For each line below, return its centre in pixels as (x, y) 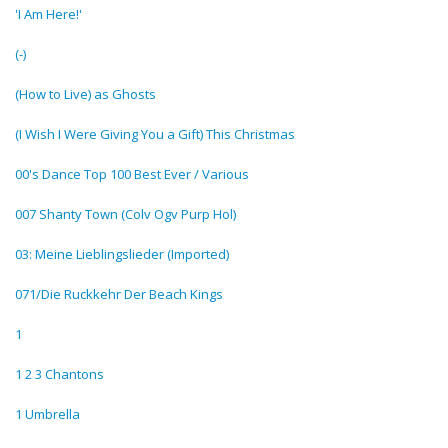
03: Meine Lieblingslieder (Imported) (122, 254)
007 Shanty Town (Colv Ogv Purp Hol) (125, 214)
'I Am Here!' (48, 14)
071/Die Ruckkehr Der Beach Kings (119, 294)
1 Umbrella (47, 414)
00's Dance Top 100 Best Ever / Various (132, 174)
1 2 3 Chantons (59, 374)
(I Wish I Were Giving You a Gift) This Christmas (155, 134)
